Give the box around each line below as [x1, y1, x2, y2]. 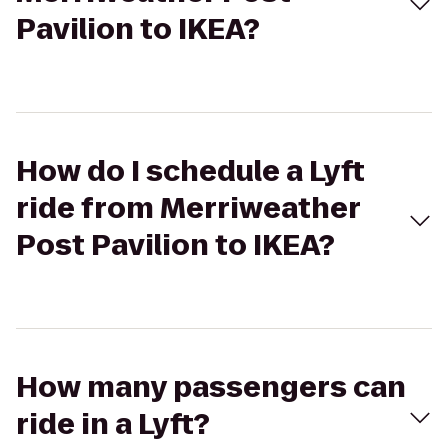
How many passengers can [16, 368, 406, 407]
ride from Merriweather [16, 189, 360, 228]
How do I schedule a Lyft [16, 152, 365, 191]
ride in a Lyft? [16, 405, 210, 444]
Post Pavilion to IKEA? [16, 226, 335, 265]
